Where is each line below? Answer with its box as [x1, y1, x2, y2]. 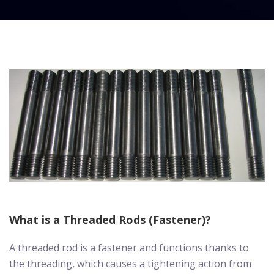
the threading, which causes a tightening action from [9, 256, 251, 270]
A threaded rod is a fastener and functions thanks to [9, 240, 249, 254]
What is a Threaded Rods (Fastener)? [9, 212, 211, 227]
